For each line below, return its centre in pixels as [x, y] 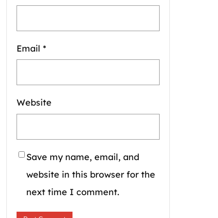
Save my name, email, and [83, 157]
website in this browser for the [91, 174]
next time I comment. [73, 192]
